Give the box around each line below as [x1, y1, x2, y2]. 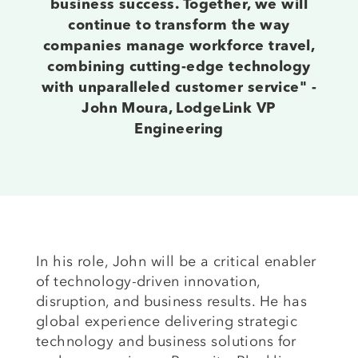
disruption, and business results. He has [36, 292, 308, 311]
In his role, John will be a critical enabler [36, 253, 316, 271]
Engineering [134, 122, 224, 137]
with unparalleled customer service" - [42, 81, 316, 96]
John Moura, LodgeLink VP [82, 101, 276, 117]
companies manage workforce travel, [42, 39, 316, 54]
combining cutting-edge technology [47, 60, 311, 75]
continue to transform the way [68, 18, 290, 34]
